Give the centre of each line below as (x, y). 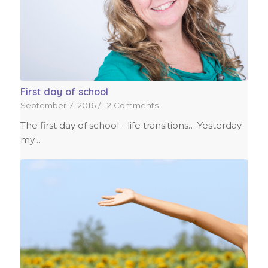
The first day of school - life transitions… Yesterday (131, 125)
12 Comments (131, 105)
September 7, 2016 (58, 105)
